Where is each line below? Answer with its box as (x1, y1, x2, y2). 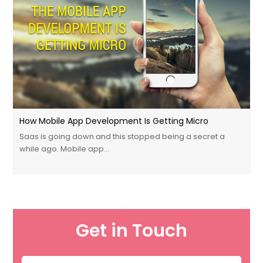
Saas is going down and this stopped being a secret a (19, 130, 225, 142)
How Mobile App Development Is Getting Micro (19, 114, 209, 127)
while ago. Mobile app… (19, 143, 110, 154)
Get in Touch (76, 218, 187, 243)
